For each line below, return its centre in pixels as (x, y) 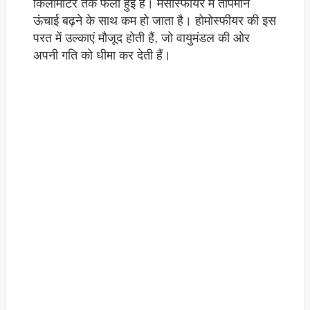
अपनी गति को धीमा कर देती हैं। (102, 56)
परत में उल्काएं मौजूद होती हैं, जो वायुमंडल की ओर (141, 38)
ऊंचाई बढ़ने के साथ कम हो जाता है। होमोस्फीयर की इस (154, 21)
